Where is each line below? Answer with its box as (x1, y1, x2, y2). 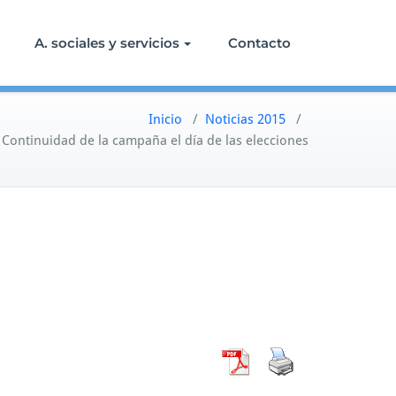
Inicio (148, 111, 182, 127)
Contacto (228, 34, 291, 51)
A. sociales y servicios (34, 34, 179, 51)
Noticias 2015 (205, 111, 286, 127)
